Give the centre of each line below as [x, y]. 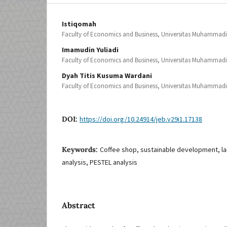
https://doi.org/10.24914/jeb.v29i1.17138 [141, 119]
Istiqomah [79, 24]
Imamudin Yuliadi [90, 50]
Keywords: [81, 150]
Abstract [79, 205]
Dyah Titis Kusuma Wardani [107, 76]
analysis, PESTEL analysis [100, 162]
